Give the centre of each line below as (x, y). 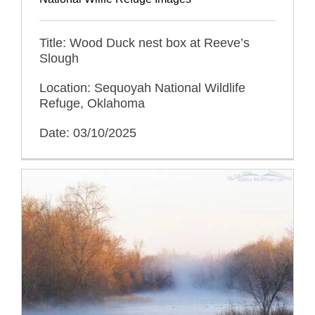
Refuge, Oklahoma (92, 104)
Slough (59, 59)
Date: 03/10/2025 (88, 133)
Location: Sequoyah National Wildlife (142, 88)
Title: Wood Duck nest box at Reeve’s (144, 43)
